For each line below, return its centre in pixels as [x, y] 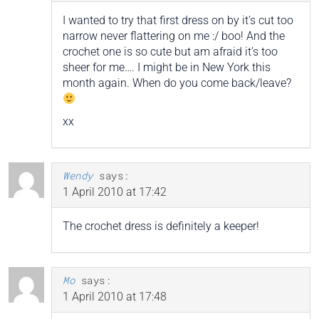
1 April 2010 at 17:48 [115, 296]
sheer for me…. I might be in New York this [167, 67]
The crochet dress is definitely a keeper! [161, 226]
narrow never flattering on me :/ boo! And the [174, 36]
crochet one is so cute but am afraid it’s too [170, 51]
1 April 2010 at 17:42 [115, 192]
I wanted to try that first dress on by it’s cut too [178, 20]
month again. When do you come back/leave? [177, 83]
